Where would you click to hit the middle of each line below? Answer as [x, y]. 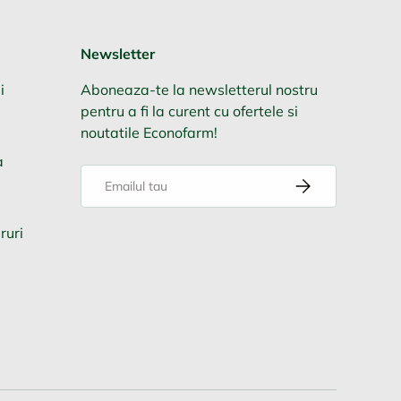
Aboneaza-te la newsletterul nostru [199, 90]
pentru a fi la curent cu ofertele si [189, 111]
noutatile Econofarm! [149, 133]
